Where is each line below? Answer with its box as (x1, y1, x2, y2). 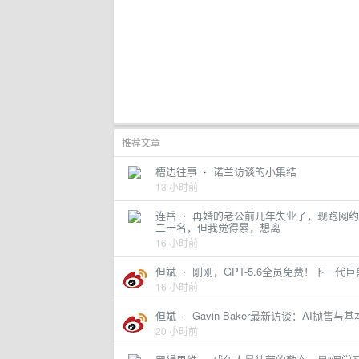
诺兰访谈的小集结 (213, 163, 296, 179)
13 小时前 (155, 179, 198, 193)
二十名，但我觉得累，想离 (155, 220, 280, 235)
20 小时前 (155, 324, 198, 337)
